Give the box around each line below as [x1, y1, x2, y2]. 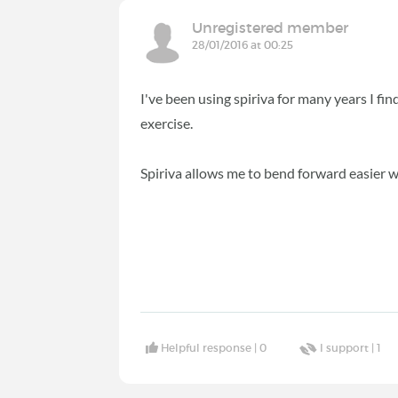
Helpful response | [161, 341, 260, 355]
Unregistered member [192, 18, 349, 36]
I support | [320, 341, 378, 355]
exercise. [140, 114, 194, 131]
